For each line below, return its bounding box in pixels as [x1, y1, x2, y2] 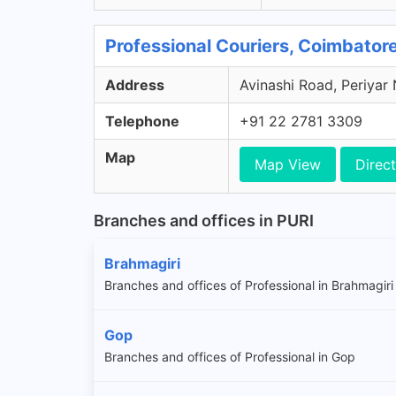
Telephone [105, 112, 179, 130]
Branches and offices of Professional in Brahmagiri [104, 277, 393, 293]
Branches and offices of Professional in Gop [104, 348, 355, 364]
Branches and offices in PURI [94, 210, 314, 230]
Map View [255, 156, 321, 173]
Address [105, 76, 164, 94]
